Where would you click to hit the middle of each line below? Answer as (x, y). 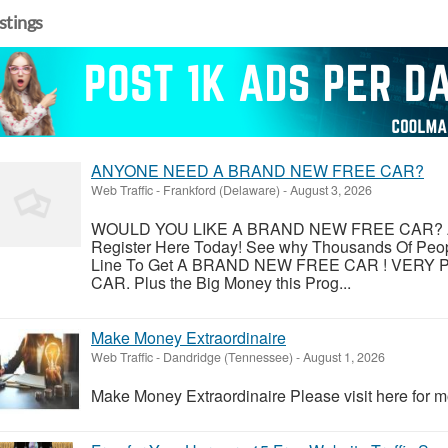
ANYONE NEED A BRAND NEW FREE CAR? (257, 170)
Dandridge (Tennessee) (228, 356)
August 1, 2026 (342, 356)
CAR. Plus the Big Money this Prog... (221, 282)
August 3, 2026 (329, 189)
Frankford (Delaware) (221, 189)
